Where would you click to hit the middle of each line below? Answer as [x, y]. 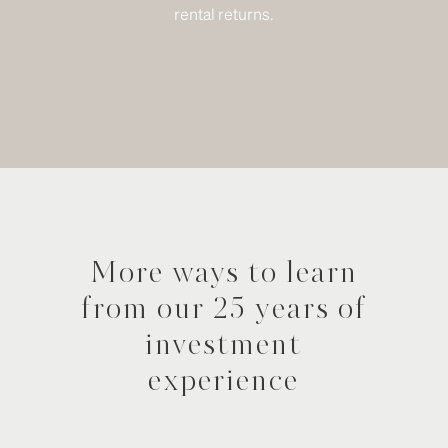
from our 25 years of [223, 310]
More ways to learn [223, 274]
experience [224, 382]
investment [224, 346]
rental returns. [224, 13]
